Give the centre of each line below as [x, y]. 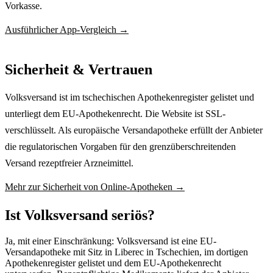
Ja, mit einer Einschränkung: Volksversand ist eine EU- [111, 241]
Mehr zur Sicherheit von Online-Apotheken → [95, 187]
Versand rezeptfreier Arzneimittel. [69, 163]
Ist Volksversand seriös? [80, 215]
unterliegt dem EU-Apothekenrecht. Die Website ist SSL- [115, 114]
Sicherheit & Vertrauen [79, 70]
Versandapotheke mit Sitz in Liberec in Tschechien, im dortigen [126, 252]
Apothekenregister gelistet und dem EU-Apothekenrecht [113, 263]
